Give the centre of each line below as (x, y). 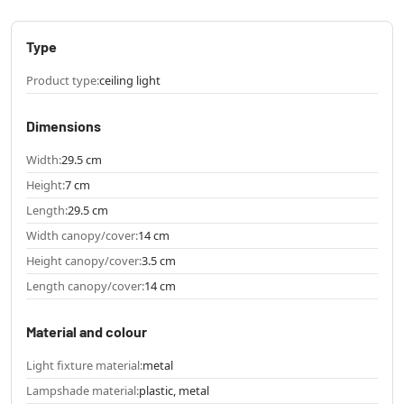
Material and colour (87, 331)
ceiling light (130, 80)
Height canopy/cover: (84, 260)
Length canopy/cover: (85, 285)
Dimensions (64, 125)
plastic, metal (174, 390)
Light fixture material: (84, 365)
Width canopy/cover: (82, 235)
